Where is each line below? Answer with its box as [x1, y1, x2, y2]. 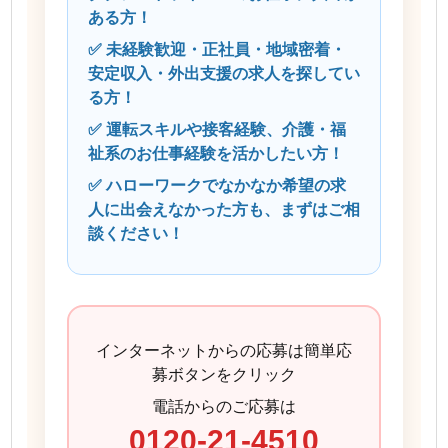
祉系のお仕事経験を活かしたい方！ [88, 144, 344, 162]
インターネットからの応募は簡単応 [96, 341, 352, 359]
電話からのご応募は [152, 397, 296, 415]
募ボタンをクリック [152, 365, 296, 383]
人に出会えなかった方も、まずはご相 [88, 200, 360, 218]
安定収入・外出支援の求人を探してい [88, 64, 360, 82]
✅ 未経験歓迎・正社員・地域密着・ [88, 40, 346, 58]
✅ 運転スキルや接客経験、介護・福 [88, 120, 346, 138]
